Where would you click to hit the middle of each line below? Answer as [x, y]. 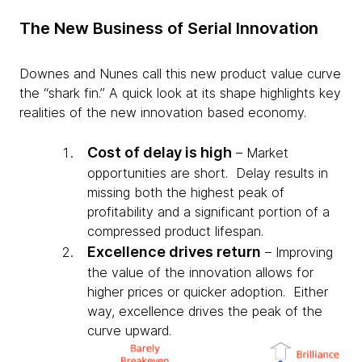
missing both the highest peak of [186, 192]
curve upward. [129, 330]
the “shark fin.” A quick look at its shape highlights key [180, 93]
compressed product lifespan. [175, 231]
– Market [260, 152]
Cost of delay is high [160, 152]
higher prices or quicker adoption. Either [208, 291]
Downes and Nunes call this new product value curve [180, 73]
